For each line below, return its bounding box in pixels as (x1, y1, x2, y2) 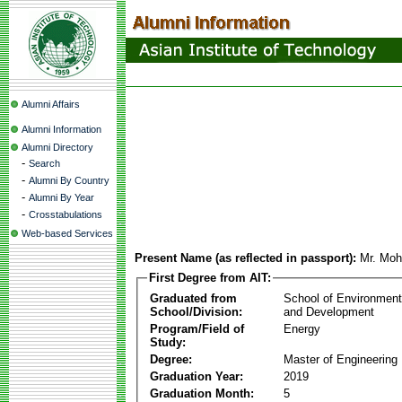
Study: (150, 335, 186, 349)
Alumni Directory (22, 142, 93, 153)
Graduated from (150, 291, 237, 305)
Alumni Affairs (22, 99, 80, 109)
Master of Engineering (284, 352, 398, 366)
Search (29, 158, 60, 169)
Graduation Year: (150, 369, 243, 383)
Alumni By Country (29, 175, 109, 186)
